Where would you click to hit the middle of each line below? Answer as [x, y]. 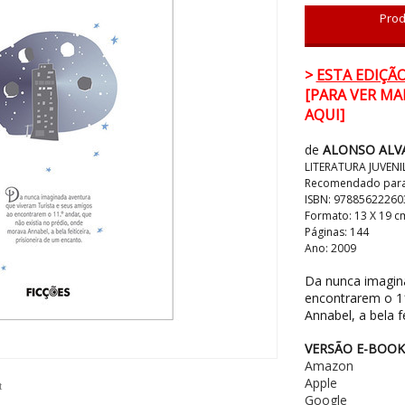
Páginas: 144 [336, 232]
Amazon [329, 366]
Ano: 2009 [330, 248]
